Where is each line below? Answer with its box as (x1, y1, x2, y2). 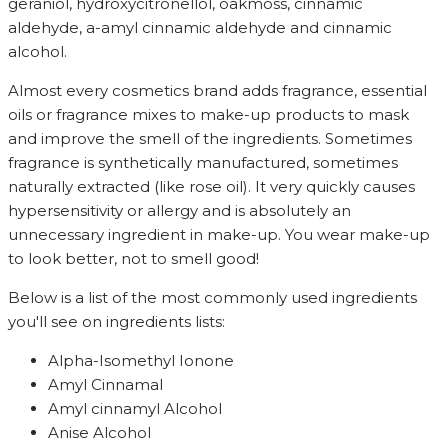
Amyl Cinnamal (48, 375, 163, 395)
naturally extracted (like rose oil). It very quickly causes (8, 177, 415, 197)
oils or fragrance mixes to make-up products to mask (8, 105, 409, 125)
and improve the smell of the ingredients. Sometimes (8, 129, 412, 149)
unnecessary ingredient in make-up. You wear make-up (8, 225, 430, 245)
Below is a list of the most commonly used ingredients (8, 288, 417, 308)
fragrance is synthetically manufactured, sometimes (8, 153, 398, 173)
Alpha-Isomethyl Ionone (48, 351, 234, 371)
